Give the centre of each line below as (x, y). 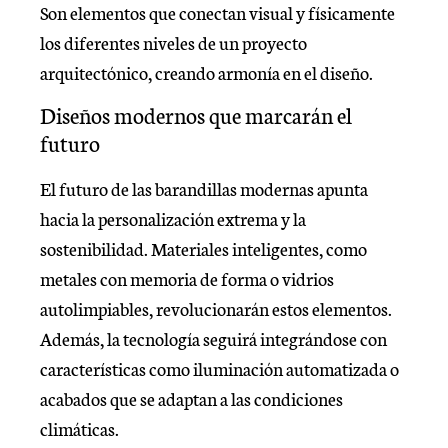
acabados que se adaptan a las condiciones (191, 398)
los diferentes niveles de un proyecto (173, 41)
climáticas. (79, 428)
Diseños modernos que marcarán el (196, 115)
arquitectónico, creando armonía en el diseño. (206, 71)
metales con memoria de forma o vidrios (187, 278)
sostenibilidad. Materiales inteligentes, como (203, 248)
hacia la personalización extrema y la (173, 218)
